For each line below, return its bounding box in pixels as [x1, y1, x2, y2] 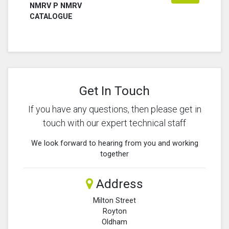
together [100, 149, 129, 158]
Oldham [102, 217, 127, 226]
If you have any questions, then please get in [28, 103, 201, 114]
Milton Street [93, 196, 136, 205]
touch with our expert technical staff [43, 117, 186, 128]
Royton [102, 207, 127, 216]
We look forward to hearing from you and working [31, 139, 198, 148]
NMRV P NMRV [30, 1, 82, 10]
